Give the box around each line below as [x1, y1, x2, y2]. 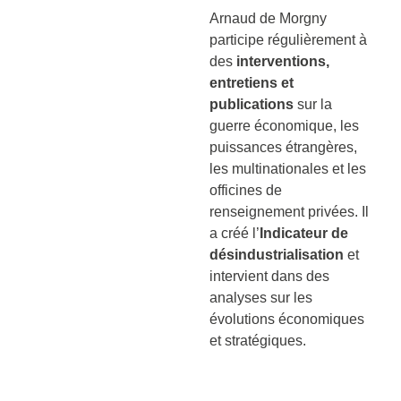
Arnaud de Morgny [209, 10, 327, 26]
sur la [294, 96, 332, 112]
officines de [209, 182, 282, 198]
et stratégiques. [209, 332, 306, 348]
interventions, [236, 53, 329, 69]
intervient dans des [209, 268, 329, 284]
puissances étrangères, [209, 139, 357, 155]
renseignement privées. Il [209, 203, 369, 219]
